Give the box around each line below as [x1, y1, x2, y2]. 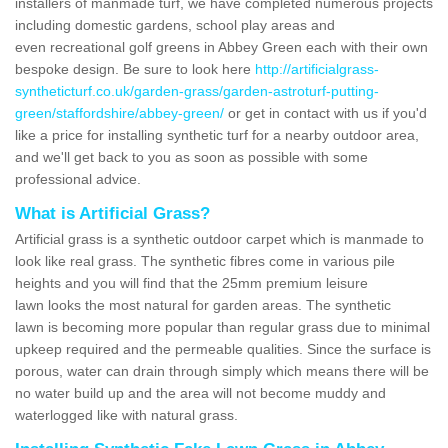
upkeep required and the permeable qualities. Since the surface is [15, 340, 431, 357]
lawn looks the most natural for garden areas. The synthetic [15, 296, 391, 313]
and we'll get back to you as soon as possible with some [15, 148, 368, 165]
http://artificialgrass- [255, 60, 379, 77]
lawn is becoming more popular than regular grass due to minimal [15, 318, 430, 335]
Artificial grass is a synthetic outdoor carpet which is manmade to [15, 230, 424, 247]
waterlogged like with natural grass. [15, 406, 242, 423]
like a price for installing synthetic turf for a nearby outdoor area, [15, 126, 419, 143]
